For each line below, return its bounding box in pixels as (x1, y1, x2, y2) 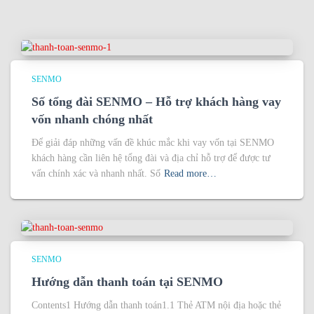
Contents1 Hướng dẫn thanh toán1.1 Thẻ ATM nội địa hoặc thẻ (32, 300, 281, 311)
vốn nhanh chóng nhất (32, 111, 153, 126)
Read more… (164, 168, 217, 179)
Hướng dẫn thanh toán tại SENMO (32, 275, 223, 289)
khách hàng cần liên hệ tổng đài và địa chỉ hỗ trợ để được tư (32, 152, 271, 163)
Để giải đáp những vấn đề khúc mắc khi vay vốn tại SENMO (32, 137, 274, 148)
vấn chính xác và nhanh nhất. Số (32, 168, 161, 179)
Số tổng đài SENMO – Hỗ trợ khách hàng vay (32, 94, 281, 109)
